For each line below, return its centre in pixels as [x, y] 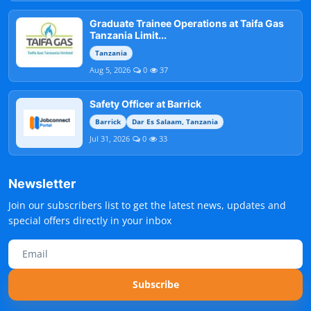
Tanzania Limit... [128, 35]
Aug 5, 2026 [110, 70]
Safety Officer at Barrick [145, 104]
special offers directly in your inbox [90, 220]
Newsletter [42, 184]
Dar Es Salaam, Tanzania [175, 121]
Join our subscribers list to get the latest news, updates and [147, 205]
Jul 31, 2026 [110, 138]
